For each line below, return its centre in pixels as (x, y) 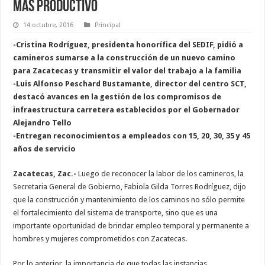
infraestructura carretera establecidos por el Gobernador (127, 110)
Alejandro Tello (43, 123)
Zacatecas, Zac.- (45, 174)
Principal (108, 25)
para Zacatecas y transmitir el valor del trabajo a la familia (127, 71)
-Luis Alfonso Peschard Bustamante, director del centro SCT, (130, 84)
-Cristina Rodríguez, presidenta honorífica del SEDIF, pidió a (128, 45)
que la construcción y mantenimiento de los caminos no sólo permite (129, 200)
